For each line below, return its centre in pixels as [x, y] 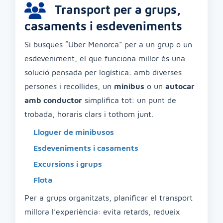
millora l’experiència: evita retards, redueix [102, 212]
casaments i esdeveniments [103, 26]
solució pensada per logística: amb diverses [103, 72]
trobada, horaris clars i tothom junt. [89, 114]
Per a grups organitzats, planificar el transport [109, 198]
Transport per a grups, [116, 9]
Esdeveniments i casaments [86, 148]
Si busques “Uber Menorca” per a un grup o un [108, 44]
